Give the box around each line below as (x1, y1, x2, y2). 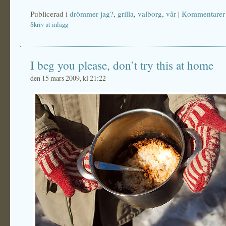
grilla (118, 9, 134, 19)
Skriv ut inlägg (30, 20, 68, 29)
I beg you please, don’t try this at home (30, 57, 213, 73)
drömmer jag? (70, 9, 114, 19)
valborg (138, 9, 162, 19)
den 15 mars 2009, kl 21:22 (30, 73, 106, 83)
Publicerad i (30, 9, 70, 19)
